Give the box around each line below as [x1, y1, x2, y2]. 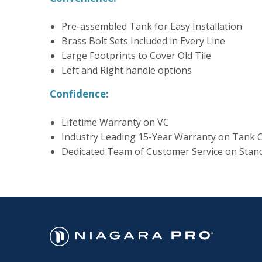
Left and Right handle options [61, 63, 192, 77]
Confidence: [49, 87, 109, 101]
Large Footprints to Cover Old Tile [61, 49, 211, 62]
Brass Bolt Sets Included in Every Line [61, 34, 225, 47]
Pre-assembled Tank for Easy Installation [61, 19, 242, 33]
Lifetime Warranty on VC [61, 115, 169, 129]
